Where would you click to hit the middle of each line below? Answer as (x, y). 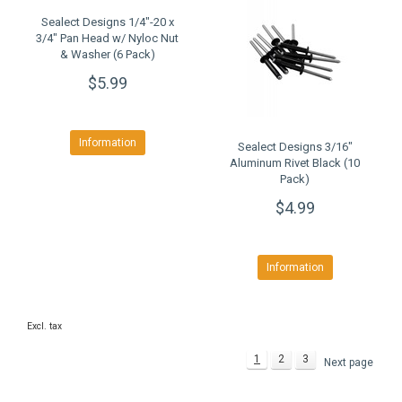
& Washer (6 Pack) (107, 54)
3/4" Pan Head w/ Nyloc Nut (107, 38)
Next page (349, 363)
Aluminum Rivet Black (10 (295, 163)
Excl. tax (44, 326)
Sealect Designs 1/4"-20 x (107, 22)
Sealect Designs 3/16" (295, 147)
